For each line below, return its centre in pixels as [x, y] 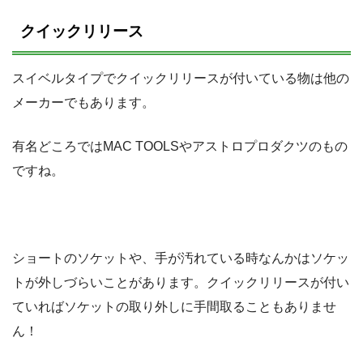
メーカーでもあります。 [83, 102]
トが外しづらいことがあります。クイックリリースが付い [181, 282]
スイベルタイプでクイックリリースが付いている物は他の [181, 78]
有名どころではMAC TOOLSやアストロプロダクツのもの [180, 146]
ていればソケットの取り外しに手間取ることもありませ [174, 306]
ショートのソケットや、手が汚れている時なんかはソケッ [181, 258]
